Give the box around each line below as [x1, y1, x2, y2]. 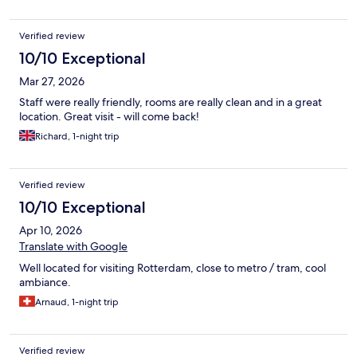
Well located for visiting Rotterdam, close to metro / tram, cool [19, 260, 326, 275]
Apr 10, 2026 [19, 222, 82, 237]
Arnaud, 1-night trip [35, 295, 119, 308]
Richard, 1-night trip [35, 129, 120, 143]
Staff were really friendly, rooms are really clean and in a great [19, 94, 322, 109]
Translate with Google [19, 238, 127, 253]
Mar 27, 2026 [19, 73, 84, 88]
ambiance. [19, 274, 71, 289]
